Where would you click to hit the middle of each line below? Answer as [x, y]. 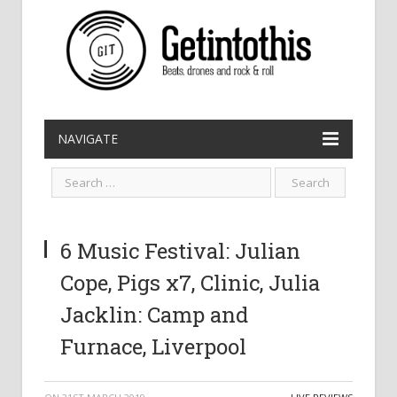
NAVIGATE [88, 139]
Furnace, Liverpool [153, 346]
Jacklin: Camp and [154, 315]
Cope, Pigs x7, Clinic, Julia [190, 283]
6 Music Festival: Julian [180, 251]
